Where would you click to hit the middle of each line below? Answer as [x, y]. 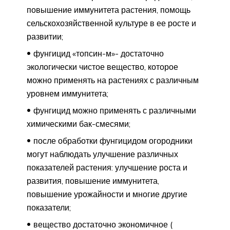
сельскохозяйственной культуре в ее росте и [111, 23]
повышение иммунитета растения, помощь [109, 9]
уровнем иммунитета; [68, 93]
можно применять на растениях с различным [113, 80]
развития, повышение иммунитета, [93, 180]
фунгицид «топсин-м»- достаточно [99, 53]
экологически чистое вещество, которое [102, 66]
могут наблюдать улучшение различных [102, 154]
